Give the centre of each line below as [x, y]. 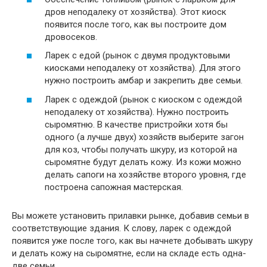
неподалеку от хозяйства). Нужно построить [137, 112]
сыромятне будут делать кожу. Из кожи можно [143, 162]
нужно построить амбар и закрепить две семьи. [144, 80]
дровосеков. [71, 37]
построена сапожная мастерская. [114, 187]
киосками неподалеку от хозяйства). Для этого [143, 68]
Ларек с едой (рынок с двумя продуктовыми [137, 55]
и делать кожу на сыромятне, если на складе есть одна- [129, 253]
